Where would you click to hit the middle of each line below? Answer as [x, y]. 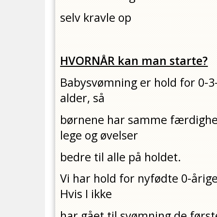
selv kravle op [96, 17]
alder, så [83, 98]
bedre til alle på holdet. [121, 157]
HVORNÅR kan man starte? [134, 61]
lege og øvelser [99, 135]
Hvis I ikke [86, 194]
